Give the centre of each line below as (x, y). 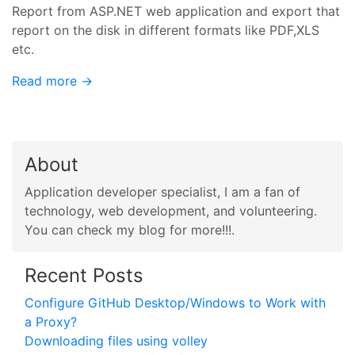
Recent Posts (84, 275)
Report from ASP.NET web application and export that (176, 11)
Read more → (52, 80)
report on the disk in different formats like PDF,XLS (166, 30)
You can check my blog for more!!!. (130, 229)
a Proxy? (51, 321)
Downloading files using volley (116, 340)
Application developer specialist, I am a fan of (162, 191)
